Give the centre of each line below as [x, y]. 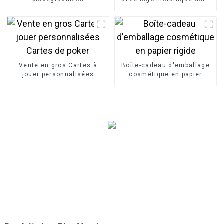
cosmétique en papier [166, 74]
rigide [166, 83]
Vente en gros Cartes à [58, 65]
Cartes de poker [58, 83]
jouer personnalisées [58, 74]
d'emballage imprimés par [58, 8]
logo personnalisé [58, 17]
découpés [166, 8]
